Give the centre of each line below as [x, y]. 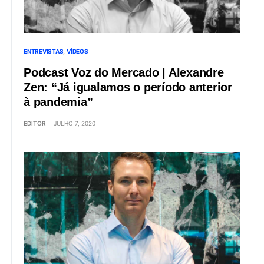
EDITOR [35, 124]
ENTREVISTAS [44, 52]
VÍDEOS [77, 52]
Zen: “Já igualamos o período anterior [128, 88]
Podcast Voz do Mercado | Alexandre [124, 73]
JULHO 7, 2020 [75, 124]
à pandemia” [58, 103]
